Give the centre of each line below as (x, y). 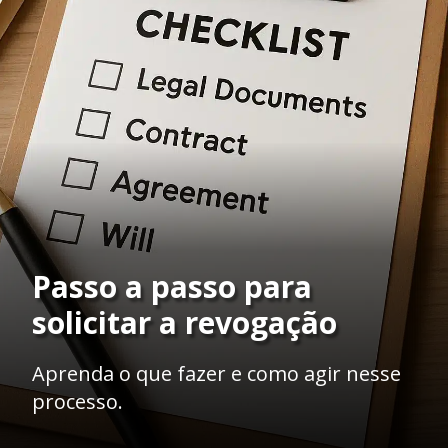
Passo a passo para (172, 286)
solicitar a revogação (184, 322)
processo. (77, 401)
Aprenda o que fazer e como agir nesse (216, 373)
